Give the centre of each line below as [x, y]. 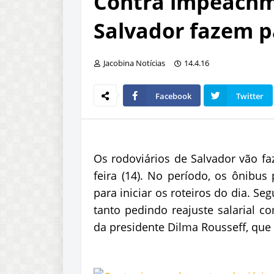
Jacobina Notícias [134, 63]
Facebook [173, 96]
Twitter [250, 96]
